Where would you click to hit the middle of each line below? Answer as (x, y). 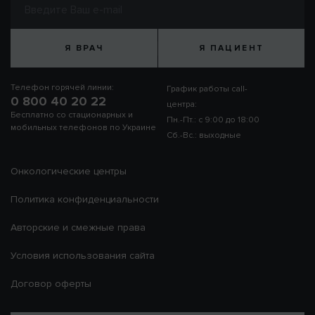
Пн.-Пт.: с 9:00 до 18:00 (213, 120)
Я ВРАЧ (84, 48)
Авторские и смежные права (78, 227)
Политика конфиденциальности (85, 199)
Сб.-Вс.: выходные (204, 135)
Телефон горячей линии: (62, 88)
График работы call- (207, 89)
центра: (182, 104)
